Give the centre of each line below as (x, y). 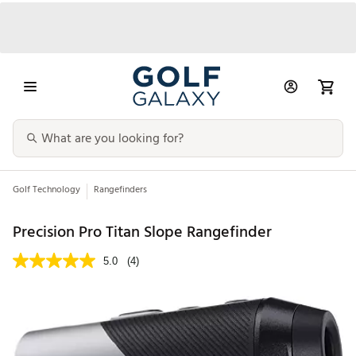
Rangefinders (120, 190)
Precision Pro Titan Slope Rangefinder (142, 232)
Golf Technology (46, 190)
